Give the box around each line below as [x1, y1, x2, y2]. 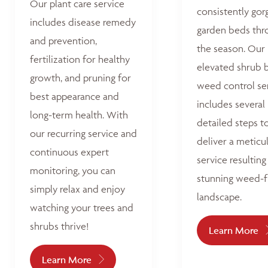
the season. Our [197, 42, 265, 54]
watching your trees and [30, 202, 133, 214]
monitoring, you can [30, 165, 115, 176]
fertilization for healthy [30, 53, 130, 65]
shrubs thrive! [30, 220, 89, 232]
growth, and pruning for [30, 72, 131, 84]
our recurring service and [30, 127, 137, 139]
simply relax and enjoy [30, 183, 125, 195]
